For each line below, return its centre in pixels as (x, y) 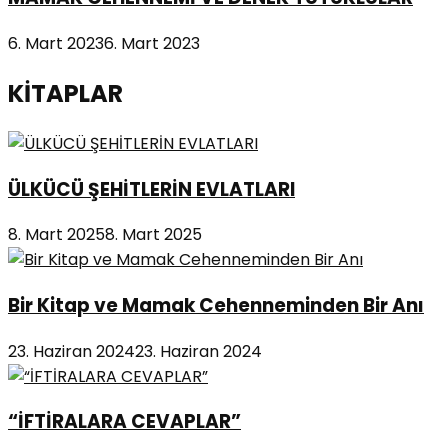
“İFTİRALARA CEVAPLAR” (124, 422)
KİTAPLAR (65, 93)
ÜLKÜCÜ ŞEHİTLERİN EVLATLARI (151, 189)
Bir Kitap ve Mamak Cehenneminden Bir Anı (216, 305)
